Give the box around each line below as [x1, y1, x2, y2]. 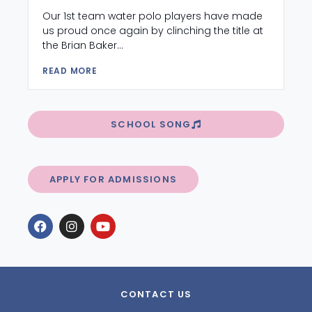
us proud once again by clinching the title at [42, 23, 263, 38]
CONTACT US [120, 287, 192, 301]
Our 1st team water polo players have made [42, 8, 263, 23]
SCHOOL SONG [111, 117, 192, 131]
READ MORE [42, 64, 97, 77]
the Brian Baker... [42, 38, 123, 52]
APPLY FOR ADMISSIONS [49, 172, 177, 186]
